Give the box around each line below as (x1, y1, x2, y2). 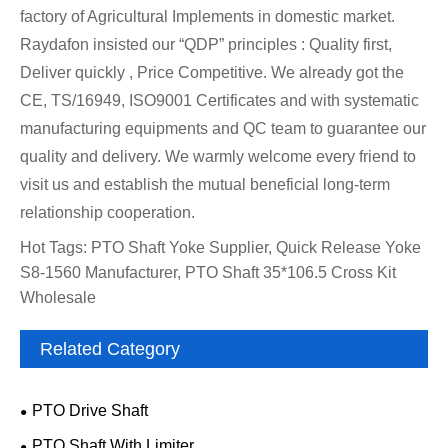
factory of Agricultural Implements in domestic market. (20, 8, 395, 26)
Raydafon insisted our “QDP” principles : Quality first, (20, 36, 392, 54)
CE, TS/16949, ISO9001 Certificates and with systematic (20, 92, 419, 110)
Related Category (40, 339, 180, 360)
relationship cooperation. (20, 204, 195, 222)
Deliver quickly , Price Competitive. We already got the (20, 64, 404, 82)
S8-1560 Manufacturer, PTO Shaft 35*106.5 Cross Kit (20, 264, 396, 282)
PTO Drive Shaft (32, 402, 148, 420)
